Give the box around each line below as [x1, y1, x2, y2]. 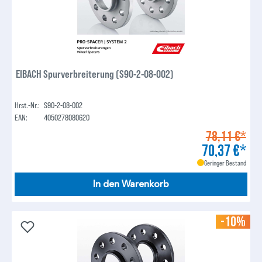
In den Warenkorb [93, 178, 169, 190]
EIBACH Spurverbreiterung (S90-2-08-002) [16, 67, 174, 80]
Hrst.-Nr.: [15, 99, 40, 110]
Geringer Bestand [204, 158, 246, 167]
